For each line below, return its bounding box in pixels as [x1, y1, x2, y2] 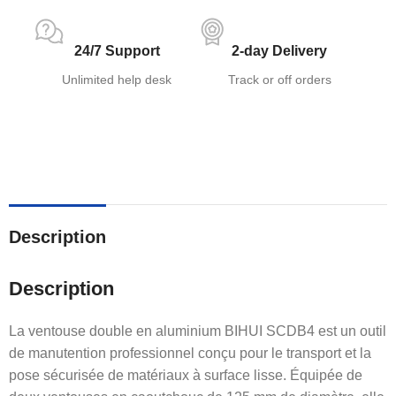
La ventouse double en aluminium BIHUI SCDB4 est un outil [9, 324, 386, 339]
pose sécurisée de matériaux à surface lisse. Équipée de [9, 368, 362, 384]
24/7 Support [73, 43, 160, 59]
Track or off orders [227, 72, 331, 88]
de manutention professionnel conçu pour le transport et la [9, 346, 371, 362]
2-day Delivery [232, 43, 327, 59]
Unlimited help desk [62, 72, 171, 88]
